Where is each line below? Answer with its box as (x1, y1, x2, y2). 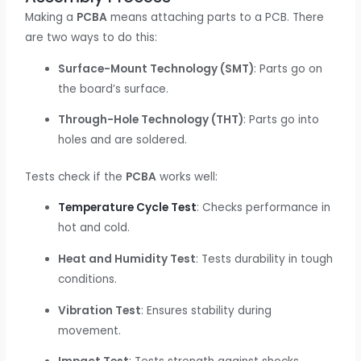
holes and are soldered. (58, 132, 188, 148)
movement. (58, 322, 122, 338)
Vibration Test (58, 302, 142, 318)
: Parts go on (254, 60, 323, 77)
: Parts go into (243, 112, 320, 128)
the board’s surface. (58, 81, 169, 97)
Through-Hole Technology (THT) (58, 112, 244, 128)
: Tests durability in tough (196, 251, 334, 268)
